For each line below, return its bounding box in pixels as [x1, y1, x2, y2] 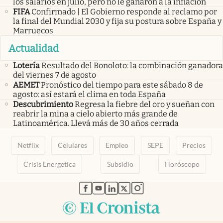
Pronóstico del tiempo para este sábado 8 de [41, 80, 203, 90]
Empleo [106, 141, 129, 149]
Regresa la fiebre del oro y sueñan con [75, 99, 215, 109]
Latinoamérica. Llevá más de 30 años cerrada [13, 118, 179, 128]
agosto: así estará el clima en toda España [13, 89, 166, 99]
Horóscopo [164, 160, 200, 168]
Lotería [13, 60, 40, 70]
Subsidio [107, 160, 133, 168]
